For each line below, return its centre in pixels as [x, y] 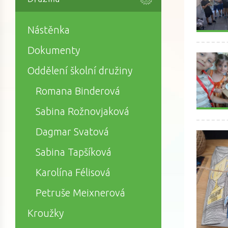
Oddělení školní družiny [80, 71]
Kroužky [46, 213]
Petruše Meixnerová [80, 193]
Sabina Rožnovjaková [82, 112]
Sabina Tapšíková [74, 152]
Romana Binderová [78, 91]
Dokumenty [54, 51]
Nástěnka [49, 30]
